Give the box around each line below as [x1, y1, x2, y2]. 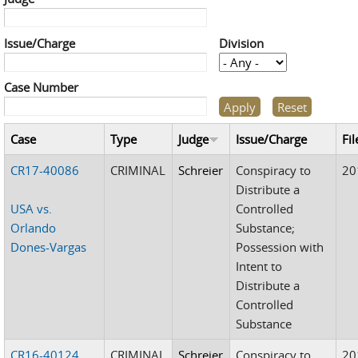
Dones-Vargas [10, 238, 87, 255]
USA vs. [10, 200, 53, 217]
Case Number [4, 79, 78, 95]
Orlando [10, 219, 57, 236]
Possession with [236, 238, 324, 255]
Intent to [236, 257, 283, 274]
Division [219, 34, 264, 51]
